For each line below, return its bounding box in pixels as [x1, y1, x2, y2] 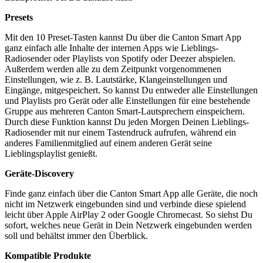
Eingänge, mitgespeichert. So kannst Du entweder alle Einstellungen [5, 85, 258, 96]
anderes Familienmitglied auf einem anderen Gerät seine [5, 138, 212, 149]
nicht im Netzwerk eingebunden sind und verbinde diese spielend [5, 199, 246, 210]
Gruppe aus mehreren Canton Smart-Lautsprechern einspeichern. [5, 106, 245, 117]
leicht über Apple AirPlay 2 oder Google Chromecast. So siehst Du [5, 210, 252, 220]
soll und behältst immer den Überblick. [5, 231, 148, 241]
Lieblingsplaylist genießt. [5, 149, 97, 159]
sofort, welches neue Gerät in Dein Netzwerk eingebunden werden [5, 220, 252, 231]
